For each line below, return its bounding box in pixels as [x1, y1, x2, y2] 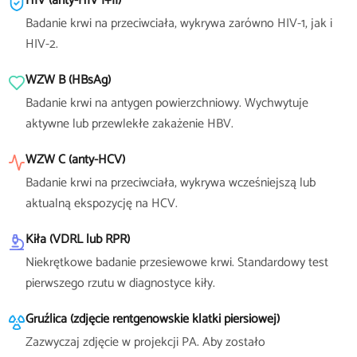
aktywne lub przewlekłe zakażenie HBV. [25, 113, 233, 135]
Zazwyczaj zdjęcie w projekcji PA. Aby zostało [25, 331, 265, 353]
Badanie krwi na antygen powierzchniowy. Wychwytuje [25, 92, 308, 114]
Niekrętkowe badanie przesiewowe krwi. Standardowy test [25, 252, 328, 273]
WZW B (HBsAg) [25, 69, 111, 91]
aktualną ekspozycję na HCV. [25, 193, 178, 214]
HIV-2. [25, 33, 58, 55]
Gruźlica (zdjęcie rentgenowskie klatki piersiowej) [25, 308, 280, 330]
